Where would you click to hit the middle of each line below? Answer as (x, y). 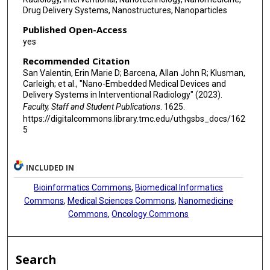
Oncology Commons (150, 214)
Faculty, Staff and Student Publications (91, 106)
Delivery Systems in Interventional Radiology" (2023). (122, 94)
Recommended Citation (76, 61)
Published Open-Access (75, 29)
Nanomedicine (206, 201)
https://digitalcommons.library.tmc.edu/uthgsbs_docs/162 (134, 118)
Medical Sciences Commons (121, 201)
